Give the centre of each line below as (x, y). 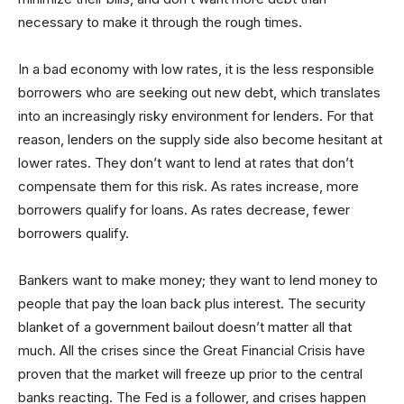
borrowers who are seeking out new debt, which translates (199, 92)
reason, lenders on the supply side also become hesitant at (200, 139)
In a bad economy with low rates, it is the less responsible (196, 69)
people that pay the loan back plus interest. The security (192, 303)
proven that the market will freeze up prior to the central (190, 374)
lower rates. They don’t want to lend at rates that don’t (186, 163)
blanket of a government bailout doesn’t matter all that (185, 327)
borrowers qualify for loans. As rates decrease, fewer (184, 210)
